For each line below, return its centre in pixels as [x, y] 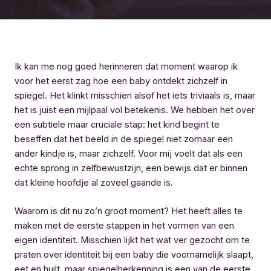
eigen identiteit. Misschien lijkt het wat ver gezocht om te [132, 240]
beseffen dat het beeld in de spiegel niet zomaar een [124, 139]
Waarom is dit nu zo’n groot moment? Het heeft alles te [129, 211]
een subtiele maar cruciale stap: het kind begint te [117, 124]
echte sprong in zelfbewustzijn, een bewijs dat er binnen [131, 168]
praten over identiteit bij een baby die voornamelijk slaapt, [134, 255]
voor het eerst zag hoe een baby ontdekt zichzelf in [121, 81]
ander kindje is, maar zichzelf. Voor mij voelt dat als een [129, 153]
